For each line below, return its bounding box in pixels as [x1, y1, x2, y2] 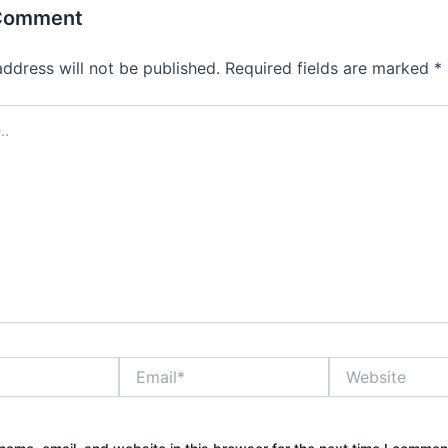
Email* [118, 356, 159, 374]
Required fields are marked [225, 57, 434, 78]
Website [328, 356, 382, 374]
